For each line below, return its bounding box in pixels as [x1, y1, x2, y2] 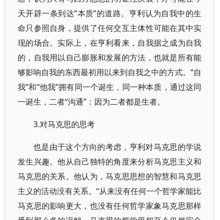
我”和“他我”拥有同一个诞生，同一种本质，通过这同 [18, 82, 202, 92]
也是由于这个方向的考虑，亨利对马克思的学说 [33, 141, 202, 152]
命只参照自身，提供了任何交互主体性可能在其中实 [18, 23, 202, 33]
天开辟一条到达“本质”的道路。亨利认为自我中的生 [18, 8, 202, 19]
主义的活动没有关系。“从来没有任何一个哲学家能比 [18, 186, 202, 196]
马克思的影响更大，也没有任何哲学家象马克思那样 [18, 200, 202, 211]
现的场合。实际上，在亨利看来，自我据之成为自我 [18, 37, 202, 48]
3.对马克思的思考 [33, 119, 95, 130]
